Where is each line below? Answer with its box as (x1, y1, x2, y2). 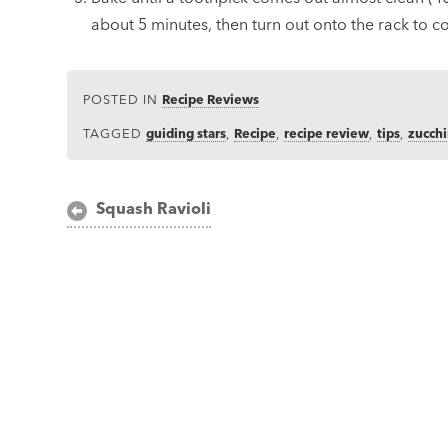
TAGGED (83, 125, 147, 142)
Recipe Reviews (162, 91, 260, 108)
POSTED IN (83, 91, 163, 108)
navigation (66, 230, 193, 260)
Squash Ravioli (96, 198, 211, 219)
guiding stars (146, 125, 227, 142)
